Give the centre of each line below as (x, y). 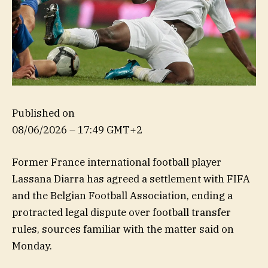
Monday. (32, 246)
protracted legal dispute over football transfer (121, 212)
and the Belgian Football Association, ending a (122, 195)
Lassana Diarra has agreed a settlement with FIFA (131, 179)
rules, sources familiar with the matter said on (123, 229)
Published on (43, 113)
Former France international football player (117, 162)
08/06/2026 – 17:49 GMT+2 (77, 130)
